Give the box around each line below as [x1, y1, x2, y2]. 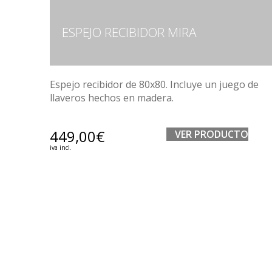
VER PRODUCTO [175, 127, 249, 141]
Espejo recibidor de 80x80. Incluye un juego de [50, 77, 259, 91]
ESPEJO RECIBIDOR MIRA [62, 23, 197, 41]
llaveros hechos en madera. [50, 90, 174, 104]
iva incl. [50, 143, 72, 152]
